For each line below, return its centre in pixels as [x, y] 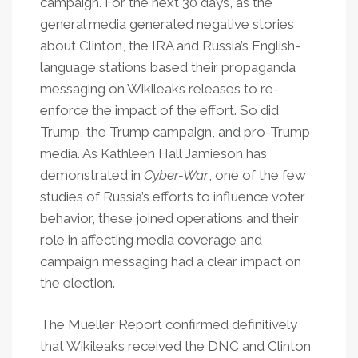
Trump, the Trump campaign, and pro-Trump [175, 132]
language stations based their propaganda [168, 67]
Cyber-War [176, 175]
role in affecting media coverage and [151, 240]
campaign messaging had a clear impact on [171, 261]
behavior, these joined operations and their [169, 218]
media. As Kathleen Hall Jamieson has [153, 153]
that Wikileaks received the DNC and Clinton [175, 346]
